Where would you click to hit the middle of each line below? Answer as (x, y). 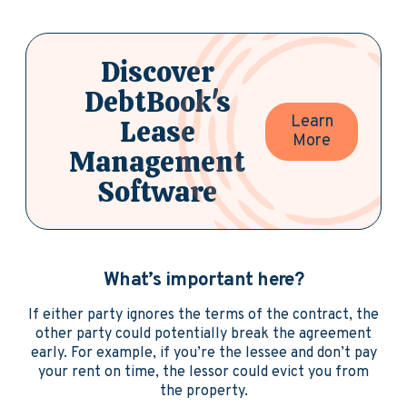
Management (157, 161)
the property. (203, 392)
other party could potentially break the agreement (203, 334)
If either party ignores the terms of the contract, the (203, 315)
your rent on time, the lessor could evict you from (203, 372)
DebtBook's (157, 101)
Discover (157, 71)
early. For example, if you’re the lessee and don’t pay (203, 353)
